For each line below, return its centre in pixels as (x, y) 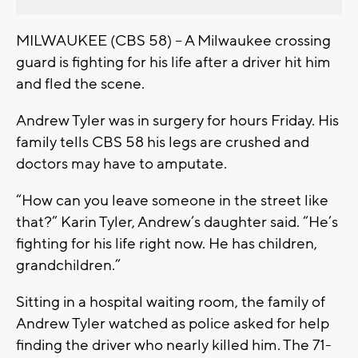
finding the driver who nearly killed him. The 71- (174, 345)
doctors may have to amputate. (121, 163)
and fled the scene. (80, 84)
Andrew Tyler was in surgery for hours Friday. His (177, 120)
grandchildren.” (68, 265)
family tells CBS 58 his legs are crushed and (163, 142)
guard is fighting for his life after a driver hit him (173, 62)
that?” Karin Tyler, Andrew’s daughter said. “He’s (177, 222)
